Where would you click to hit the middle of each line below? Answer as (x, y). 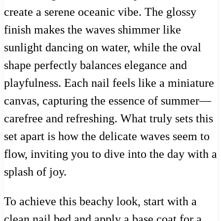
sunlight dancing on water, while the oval (103, 47)
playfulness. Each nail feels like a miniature (109, 83)
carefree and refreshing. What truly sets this (109, 118)
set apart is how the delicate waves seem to (107, 136)
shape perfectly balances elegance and (95, 65)
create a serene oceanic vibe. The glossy (100, 12)
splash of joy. (35, 171)
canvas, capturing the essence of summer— (108, 100)
